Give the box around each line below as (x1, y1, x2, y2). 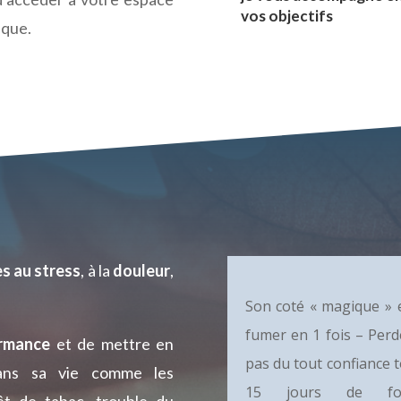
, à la (81, 260, 114, 280)
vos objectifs (240, 5, 333, 25)
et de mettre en (50, 333, 175, 354)
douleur (113, 260, 171, 280)
